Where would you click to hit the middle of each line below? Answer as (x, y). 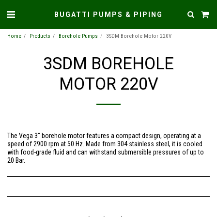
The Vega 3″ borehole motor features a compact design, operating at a (104, 136)
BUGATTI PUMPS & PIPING (108, 14)
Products (40, 36)
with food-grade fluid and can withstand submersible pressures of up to (106, 152)
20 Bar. (16, 160)
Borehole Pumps (78, 36)
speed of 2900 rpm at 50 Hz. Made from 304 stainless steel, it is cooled (105, 144)
